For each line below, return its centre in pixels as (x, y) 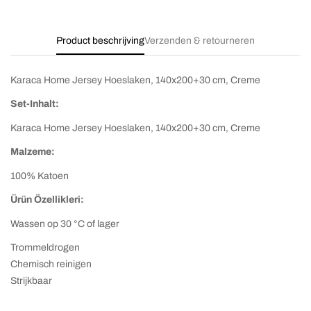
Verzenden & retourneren (200, 40)
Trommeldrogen (45, 248)
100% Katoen (40, 176)
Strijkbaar (31, 281)
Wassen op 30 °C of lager (65, 224)
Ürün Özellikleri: (47, 200)
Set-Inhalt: (35, 104)
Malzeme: (33, 152)
